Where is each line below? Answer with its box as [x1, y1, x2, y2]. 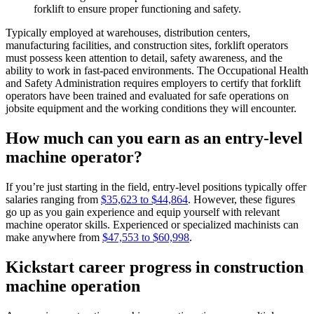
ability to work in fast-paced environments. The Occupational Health [6, 64, 308, 77]
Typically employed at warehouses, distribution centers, [6, 27, 250, 39]
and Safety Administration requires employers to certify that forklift [6, 77, 301, 90]
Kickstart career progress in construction [6, 257, 303, 276]
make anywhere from [6, 231, 102, 244]
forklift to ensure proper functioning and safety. [34, 3, 241, 15]
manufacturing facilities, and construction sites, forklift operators [6, 39, 288, 52]
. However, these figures [188, 193, 295, 206]
